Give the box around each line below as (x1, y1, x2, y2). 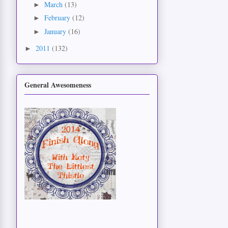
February (44, 13, 72, 23)
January (44, 26, 68, 36)
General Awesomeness (24, 79, 91, 90)
